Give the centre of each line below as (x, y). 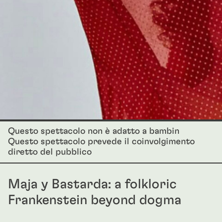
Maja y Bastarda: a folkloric (92, 184)
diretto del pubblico (50, 152)
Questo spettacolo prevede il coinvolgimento (101, 142)
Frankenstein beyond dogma (95, 200)
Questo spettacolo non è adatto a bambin (94, 131)
